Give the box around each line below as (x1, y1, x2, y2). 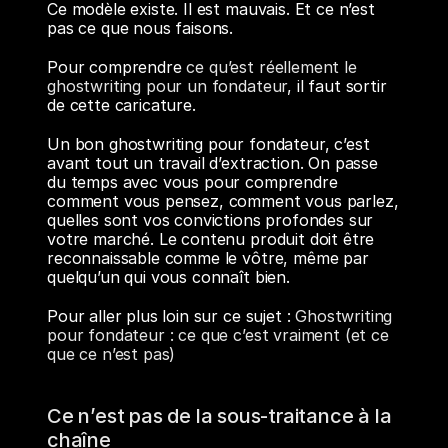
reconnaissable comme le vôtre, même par (47, 248, 369, 268)
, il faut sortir (287, 76, 387, 96)
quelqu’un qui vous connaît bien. (47, 267, 290, 287)
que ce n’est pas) (47, 344, 176, 364)
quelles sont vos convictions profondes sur (47, 210, 374, 230)
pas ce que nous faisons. (47, 18, 234, 38)
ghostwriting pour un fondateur (47, 76, 288, 96)
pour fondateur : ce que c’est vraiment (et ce (47, 325, 389, 345)
